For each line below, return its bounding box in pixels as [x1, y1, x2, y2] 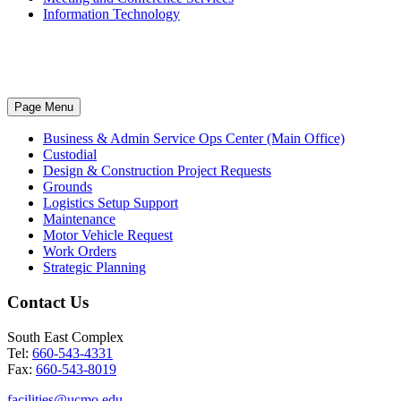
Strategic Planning [43, 260, 146, 276]
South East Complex [7, 328, 124, 345]
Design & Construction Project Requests [43, 163, 271, 179]
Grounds [43, 179, 92, 195]
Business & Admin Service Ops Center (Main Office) [43, 131, 345, 147]
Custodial [43, 147, 97, 163]
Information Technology [43, 6, 180, 22]
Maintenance [43, 211, 115, 227]
